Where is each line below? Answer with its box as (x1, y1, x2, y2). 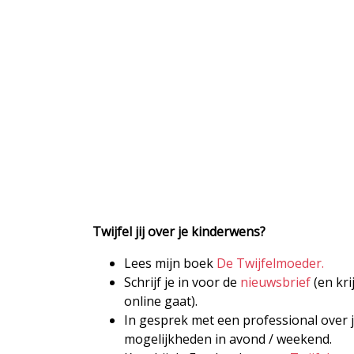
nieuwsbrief (240, 273, 311, 291)
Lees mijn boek (124, 254, 217, 272)
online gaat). (124, 292, 198, 310)
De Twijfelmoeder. (217, 254, 324, 272)
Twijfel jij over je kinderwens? (92, 222, 265, 240)
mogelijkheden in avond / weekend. (124, 330, 332, 348)
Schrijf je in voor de (124, 273, 240, 291)
